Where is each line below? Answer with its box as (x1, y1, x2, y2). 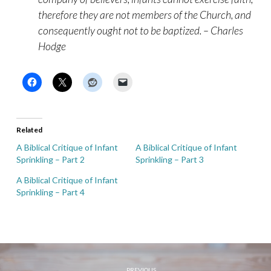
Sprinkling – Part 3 (135, 154, 204, 165)
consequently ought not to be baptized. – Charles (38, 24, 244, 38)
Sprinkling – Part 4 (16, 187, 85, 198)
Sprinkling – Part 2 (16, 154, 85, 165)
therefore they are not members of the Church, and (38, 8, 252, 22)
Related (16, 125, 42, 135)
